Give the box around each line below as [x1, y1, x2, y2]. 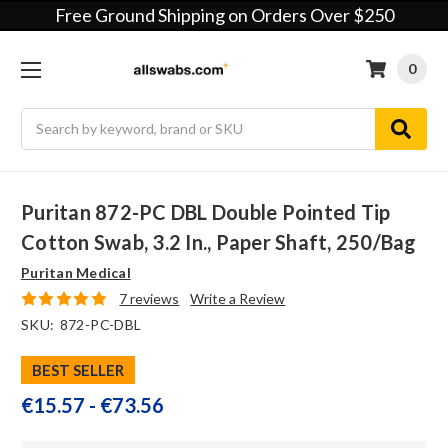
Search [21, 109, 64, 127]
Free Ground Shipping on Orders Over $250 [54, 4, 394, 26]
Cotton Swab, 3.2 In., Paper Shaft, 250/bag [21, 230, 417, 255]
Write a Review [190, 290, 286, 308]
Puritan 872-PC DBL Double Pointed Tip [21, 200, 391, 225]
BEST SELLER [31, 361, 124, 380]
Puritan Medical [21, 264, 131, 282]
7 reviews [119, 290, 180, 308]
